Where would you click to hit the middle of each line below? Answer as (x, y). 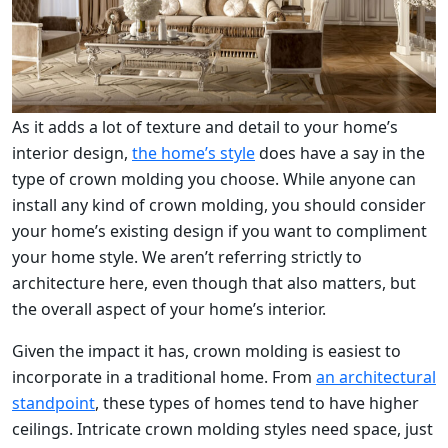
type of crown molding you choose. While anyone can (214, 178)
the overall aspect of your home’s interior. (171, 308)
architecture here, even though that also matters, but (214, 282)
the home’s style (193, 152)
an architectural (376, 376)
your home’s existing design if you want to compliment (219, 230)
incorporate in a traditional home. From (164, 376)
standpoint (53, 402)
